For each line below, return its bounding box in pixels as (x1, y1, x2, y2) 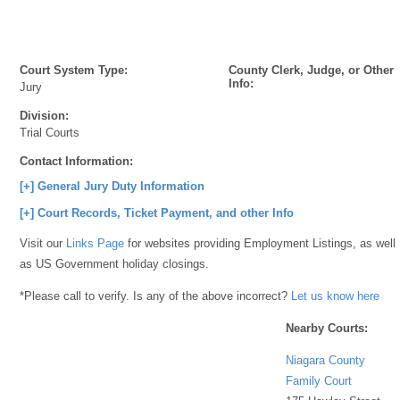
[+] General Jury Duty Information (20, 179, 205, 193)
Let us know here (291, 288, 380, 303)
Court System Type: (20, 63, 129, 77)
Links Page (66, 237, 125, 250)
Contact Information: (20, 154, 134, 168)
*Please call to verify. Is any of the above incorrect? (20, 288, 292, 303)
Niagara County (286, 353, 366, 367)
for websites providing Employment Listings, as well (124, 237, 396, 250)
